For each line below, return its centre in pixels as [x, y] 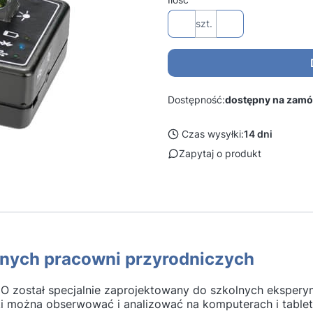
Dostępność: [196, 100]
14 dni [258, 134]
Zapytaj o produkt [220, 153]
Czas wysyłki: [213, 134]
